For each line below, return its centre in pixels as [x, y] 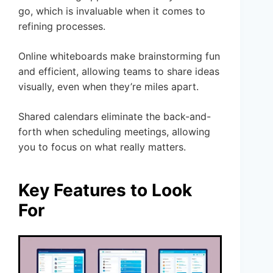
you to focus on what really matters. [102, 147]
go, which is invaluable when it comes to [112, 11]
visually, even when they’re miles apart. [108, 86]
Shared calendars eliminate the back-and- [115, 116]
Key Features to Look [105, 190]
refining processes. [62, 26]
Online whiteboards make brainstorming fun [119, 56]
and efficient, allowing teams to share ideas [119, 71]
